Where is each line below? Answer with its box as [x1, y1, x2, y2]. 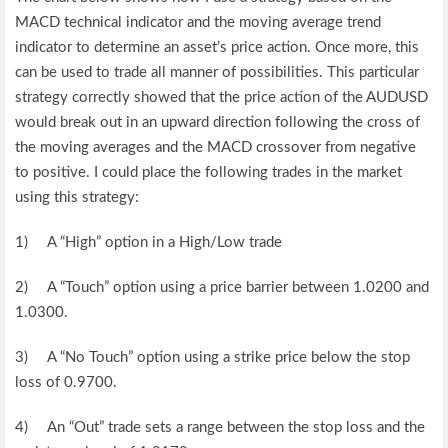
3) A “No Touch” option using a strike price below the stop [15, 349, 411, 365]
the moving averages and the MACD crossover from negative [15, 139, 417, 155]
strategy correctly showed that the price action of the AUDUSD [15, 89, 429, 105]
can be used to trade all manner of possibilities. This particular [15, 64, 420, 80]
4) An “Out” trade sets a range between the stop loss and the [15, 419, 426, 435]
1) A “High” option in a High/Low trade [15, 234, 283, 250]
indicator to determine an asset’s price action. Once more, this [15, 39, 420, 55]
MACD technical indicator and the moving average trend [15, 14, 382, 30]
